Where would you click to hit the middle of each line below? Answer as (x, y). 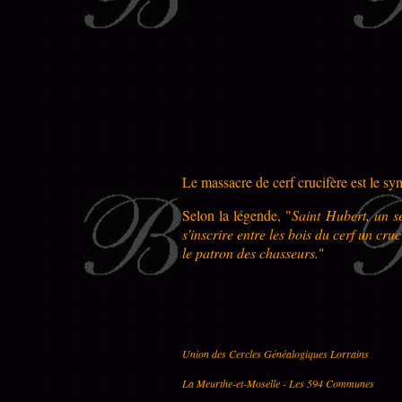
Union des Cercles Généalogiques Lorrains (275, 353)
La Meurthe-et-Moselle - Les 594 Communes (278, 383)
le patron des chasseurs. (250, 252)
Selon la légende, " (237, 214)
